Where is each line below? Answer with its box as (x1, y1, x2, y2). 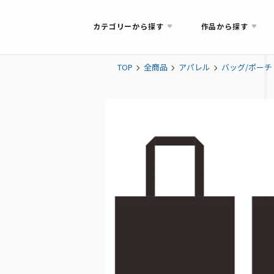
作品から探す (201, 21, 248, 31)
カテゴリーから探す (93, 21, 164, 31)
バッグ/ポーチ (221, 61, 272, 73)
